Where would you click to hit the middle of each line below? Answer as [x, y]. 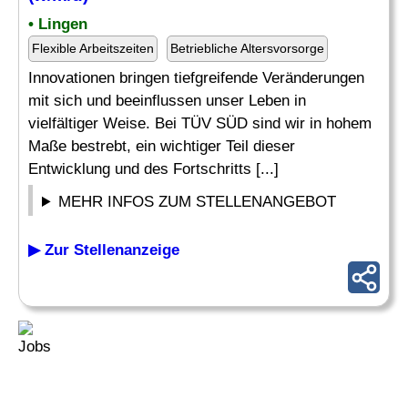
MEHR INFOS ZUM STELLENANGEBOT [198, 202]
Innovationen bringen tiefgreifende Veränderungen [196, 78]
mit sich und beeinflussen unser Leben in [167, 101]
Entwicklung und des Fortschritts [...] [153, 169]
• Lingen [58, 24]
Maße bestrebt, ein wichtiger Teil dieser [162, 146]
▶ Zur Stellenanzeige [104, 250]
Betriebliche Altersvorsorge [247, 48]
